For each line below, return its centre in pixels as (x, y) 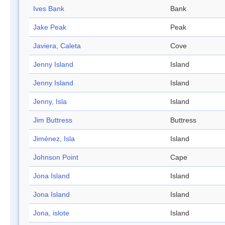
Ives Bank (49, 9)
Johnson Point (56, 157)
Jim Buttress (53, 120)
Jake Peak (50, 27)
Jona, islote (51, 213)
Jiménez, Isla (54, 139)
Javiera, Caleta (57, 46)
